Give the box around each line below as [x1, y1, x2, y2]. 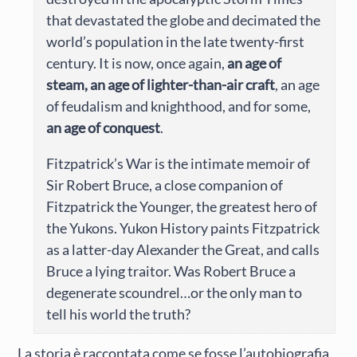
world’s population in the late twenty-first [46, 33, 305, 51]
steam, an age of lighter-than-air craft [46, 76, 276, 94]
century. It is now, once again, [46, 54, 228, 73]
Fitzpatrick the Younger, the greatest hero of [46, 198, 318, 216]
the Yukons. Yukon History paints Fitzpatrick [46, 219, 320, 237]
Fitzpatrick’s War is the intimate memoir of [46, 155, 311, 173]
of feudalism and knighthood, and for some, [46, 97, 312, 116]
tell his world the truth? [46, 305, 191, 324]
